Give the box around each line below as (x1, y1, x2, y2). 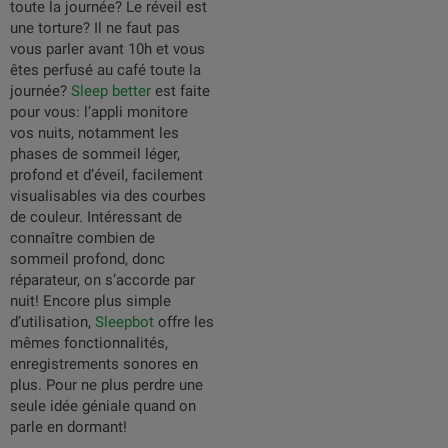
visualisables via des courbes (10, 187, 206, 205)
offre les (154, 313, 214, 331)
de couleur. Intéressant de (10, 208, 182, 226)
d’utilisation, (10, 313, 95, 331)
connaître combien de (10, 229, 155, 247)
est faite (151, 82, 210, 100)
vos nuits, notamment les (10, 124, 179, 142)
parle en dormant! (10, 418, 127, 436)
